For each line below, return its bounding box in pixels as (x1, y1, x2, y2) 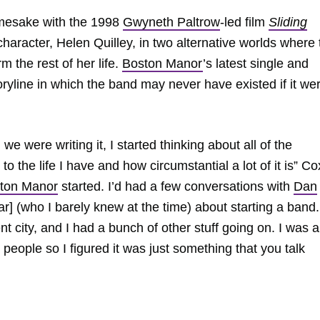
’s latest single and (203, 56, 309, 71)
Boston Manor (122, 56, 203, 71)
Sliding (269, 15, 307, 29)
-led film (220, 15, 269, 29)
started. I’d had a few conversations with (58, 179, 294, 194)
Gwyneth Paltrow (123, 15, 220, 29)
